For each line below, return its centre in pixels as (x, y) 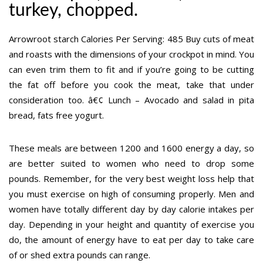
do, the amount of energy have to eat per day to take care (131, 239)
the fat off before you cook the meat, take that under (131, 84)
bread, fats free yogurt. (56, 115)
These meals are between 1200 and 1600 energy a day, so (131, 148)
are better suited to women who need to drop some (131, 163)
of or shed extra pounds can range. (80, 254)
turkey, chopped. (73, 10)
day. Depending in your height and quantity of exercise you (131, 224)
